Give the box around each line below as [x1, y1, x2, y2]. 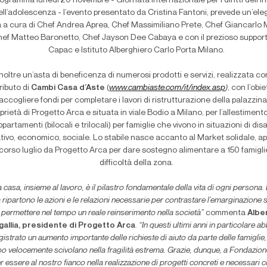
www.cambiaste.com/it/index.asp [109, 83, 226, 92]
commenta [203, 209, 247, 218]
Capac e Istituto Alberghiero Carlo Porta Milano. [48, 46, 225, 55]
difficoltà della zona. [99, 159, 173, 167]
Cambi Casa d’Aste [31, 83, 107, 92]
